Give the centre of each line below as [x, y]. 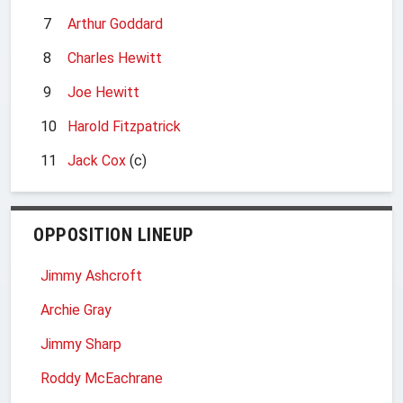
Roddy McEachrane [102, 378]
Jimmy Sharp [81, 344]
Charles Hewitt [115, 58]
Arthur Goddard [115, 23]
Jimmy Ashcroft [91, 275]
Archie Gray [76, 309]
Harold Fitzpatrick [124, 126]
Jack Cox [97, 160]
